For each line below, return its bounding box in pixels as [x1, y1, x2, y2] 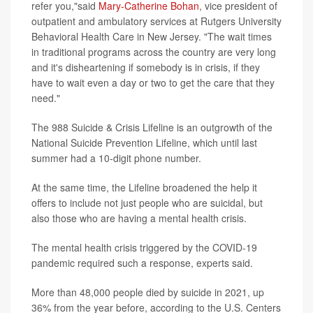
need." [31, 91, 60, 105]
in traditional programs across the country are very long [31, 45, 276, 59]
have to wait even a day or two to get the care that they [31, 75, 275, 89]
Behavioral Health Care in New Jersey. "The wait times [31, 29, 272, 43]
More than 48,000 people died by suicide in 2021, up [31, 285, 264, 299]
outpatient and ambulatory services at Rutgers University [31, 14, 282, 28]
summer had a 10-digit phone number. [31, 151, 201, 165]
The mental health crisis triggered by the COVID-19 [31, 240, 257, 254]
